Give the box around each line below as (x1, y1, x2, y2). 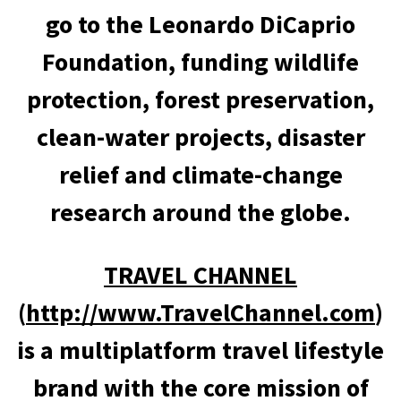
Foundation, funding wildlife (42, 46, 359, 78)
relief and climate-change (58, 158, 343, 191)
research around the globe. (50, 196, 351, 228)
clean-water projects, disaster (36, 121, 365, 153)
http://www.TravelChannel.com (26, 296, 375, 328)
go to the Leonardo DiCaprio (46, 8, 355, 40)
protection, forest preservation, (27, 83, 374, 115)
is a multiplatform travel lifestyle (17, 334, 384, 366)
